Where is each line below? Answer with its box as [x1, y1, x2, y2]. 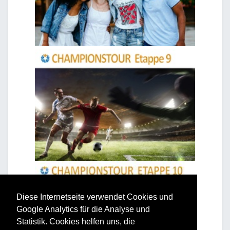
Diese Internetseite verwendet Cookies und [16, 193, 173, 202]
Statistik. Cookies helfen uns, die [16, 217, 135, 226]
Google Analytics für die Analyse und [16, 205, 150, 214]
